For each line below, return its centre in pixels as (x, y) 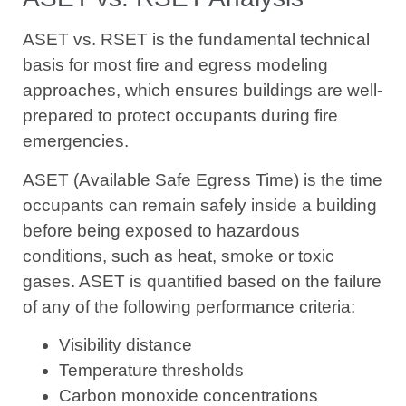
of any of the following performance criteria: (189, 306)
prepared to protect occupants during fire (180, 116)
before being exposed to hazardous (161, 230)
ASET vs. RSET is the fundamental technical (196, 40)
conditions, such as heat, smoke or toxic (179, 256)
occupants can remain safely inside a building (200, 205)
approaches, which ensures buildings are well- (203, 91)
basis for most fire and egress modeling (175, 65)
